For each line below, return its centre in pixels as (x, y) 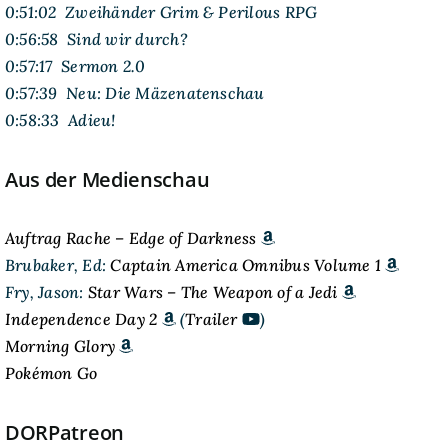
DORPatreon (64, 432)
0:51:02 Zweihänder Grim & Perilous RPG (161, 12)
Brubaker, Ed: (57, 265)
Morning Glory (60, 346)
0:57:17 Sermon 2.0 (75, 66)
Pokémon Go (51, 373)
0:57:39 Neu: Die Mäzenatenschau (134, 93)
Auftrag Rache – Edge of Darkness (130, 238)
